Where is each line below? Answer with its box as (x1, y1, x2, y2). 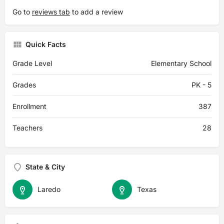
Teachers (12, 123, 42, 132)
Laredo (37, 185, 60, 193)
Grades (12, 80, 36, 89)
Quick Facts (25, 40, 66, 48)
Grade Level (12, 59, 52, 67)
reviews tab (32, 7, 70, 16)
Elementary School (151, 59, 211, 67)
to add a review (70, 7, 123, 16)
